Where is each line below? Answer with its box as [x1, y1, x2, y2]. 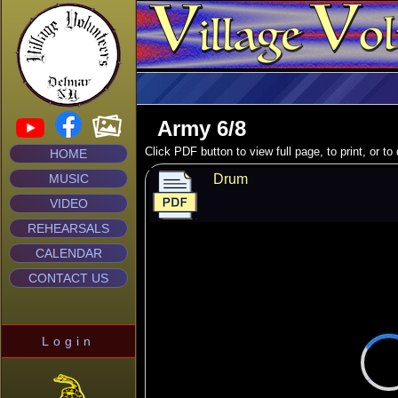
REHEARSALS [28, 221, 109, 235]
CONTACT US [28, 271, 108, 285]
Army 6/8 [145, 116, 246, 140]
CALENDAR [35, 246, 102, 260]
